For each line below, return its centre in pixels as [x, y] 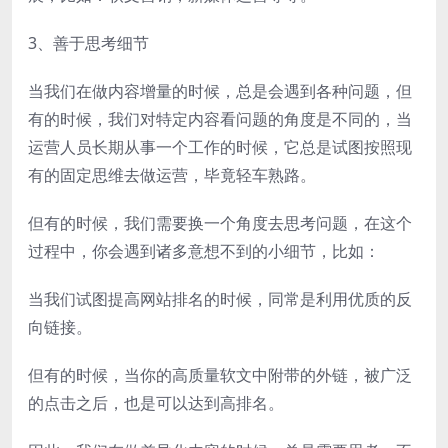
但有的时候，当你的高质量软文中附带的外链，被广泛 [220, 375]
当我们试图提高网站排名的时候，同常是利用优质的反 [220, 299]
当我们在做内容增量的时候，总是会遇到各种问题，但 [220, 91]
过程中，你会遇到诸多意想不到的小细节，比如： [204, 251]
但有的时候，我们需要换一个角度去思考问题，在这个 [220, 223]
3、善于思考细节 [88, 43]
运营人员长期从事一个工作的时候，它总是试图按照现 [220, 147]
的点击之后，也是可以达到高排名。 [156, 403]
